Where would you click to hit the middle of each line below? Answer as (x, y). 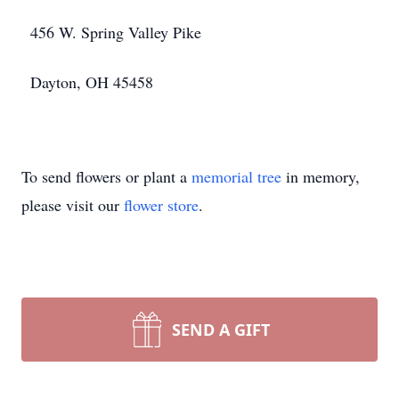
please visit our (73, 205)
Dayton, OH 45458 (92, 82)
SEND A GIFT (221, 330)
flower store (161, 205)
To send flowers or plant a (106, 176)
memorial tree (236, 176)
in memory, (321, 176)
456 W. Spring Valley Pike (116, 32)
